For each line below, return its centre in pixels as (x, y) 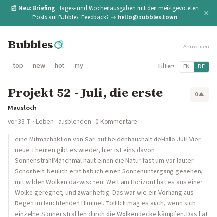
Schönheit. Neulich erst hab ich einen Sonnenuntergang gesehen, (109, 171)
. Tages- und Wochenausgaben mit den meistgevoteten (127, 8)
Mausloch (22, 108)
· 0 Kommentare (114, 121)
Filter (165, 66)
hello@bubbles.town (147, 17)
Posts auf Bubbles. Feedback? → (75, 17)
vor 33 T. (20, 121)
